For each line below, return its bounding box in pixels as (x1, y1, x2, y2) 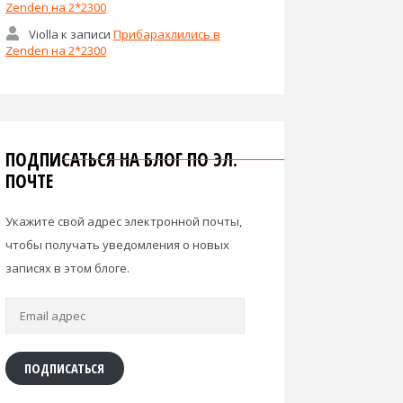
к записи (58, 25, 113, 42)
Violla (28, 25, 58, 42)
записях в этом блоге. (5, 259, 130, 276)
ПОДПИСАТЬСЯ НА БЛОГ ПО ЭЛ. (5, 146, 237, 172)
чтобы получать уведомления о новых (5, 236, 229, 253)
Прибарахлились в (112, 25, 220, 42)
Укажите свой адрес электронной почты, (5, 212, 242, 229)
